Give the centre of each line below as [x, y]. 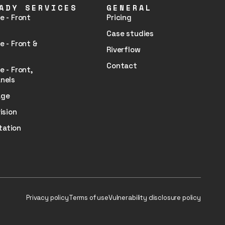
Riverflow [124, 49]
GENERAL [129, 8]
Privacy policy [47, 198]
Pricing [119, 17]
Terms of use [88, 198]
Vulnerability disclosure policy [154, 198]
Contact [122, 66]
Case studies [130, 33]
